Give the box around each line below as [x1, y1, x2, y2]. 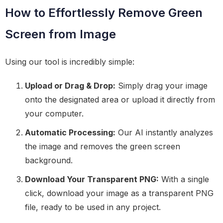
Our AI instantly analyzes [115, 127, 213, 137]
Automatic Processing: [25, 127, 115, 137]
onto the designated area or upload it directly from [25, 95, 215, 105]
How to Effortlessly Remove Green [5, 5, 203, 20]
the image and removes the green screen [25, 141, 180, 151]
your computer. [25, 109, 84, 118]
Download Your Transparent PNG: [25, 174, 159, 184]
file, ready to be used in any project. [25, 202, 161, 212]
